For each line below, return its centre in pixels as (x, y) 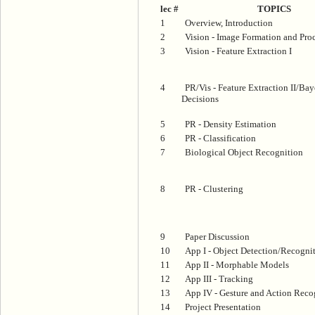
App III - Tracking (219, 278)
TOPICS (274, 8)
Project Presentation (223, 307)
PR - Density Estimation (231, 124)
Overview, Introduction (229, 22)
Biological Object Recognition (244, 152)
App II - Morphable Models (237, 264)
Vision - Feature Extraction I (238, 51)
